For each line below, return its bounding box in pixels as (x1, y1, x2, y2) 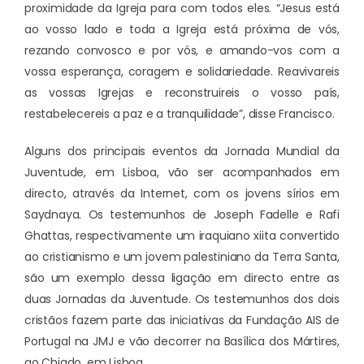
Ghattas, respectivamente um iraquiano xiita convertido (24, 227, 340, 245)
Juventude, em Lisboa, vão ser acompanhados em (24, 164, 340, 181)
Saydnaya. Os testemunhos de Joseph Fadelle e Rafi (24, 206, 340, 223)
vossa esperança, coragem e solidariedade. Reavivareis (24, 63, 340, 80)
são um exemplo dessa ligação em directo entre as (24, 270, 340, 287)
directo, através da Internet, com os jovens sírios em (24, 185, 340, 202)
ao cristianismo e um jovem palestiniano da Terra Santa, (24, 249, 340, 266)
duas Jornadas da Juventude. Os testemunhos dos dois (24, 291, 340, 308)
